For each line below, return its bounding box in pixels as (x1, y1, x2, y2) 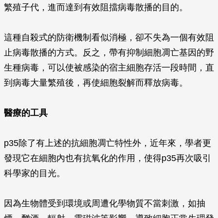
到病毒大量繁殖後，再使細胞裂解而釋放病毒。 (4, 78, 188, 88)
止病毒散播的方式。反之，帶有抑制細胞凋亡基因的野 (4, 48, 214, 57)
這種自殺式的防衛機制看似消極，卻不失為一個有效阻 (4, 33, 214, 42)
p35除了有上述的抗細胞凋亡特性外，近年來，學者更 (4, 138, 211, 148)
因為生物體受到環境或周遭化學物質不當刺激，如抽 (4, 199, 205, 208)
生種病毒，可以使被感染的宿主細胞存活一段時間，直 (4, 63, 214, 73)
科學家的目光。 (4, 168, 65, 178)
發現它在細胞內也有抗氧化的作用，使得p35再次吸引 (4, 153, 211, 163)
